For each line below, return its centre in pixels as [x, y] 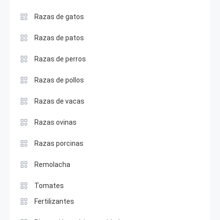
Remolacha [52, 164]
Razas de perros [60, 59]
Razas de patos [59, 38]
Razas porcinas [59, 143]
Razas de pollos [59, 80]
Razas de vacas [59, 101]
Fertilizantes [54, 201]
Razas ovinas [55, 122]
